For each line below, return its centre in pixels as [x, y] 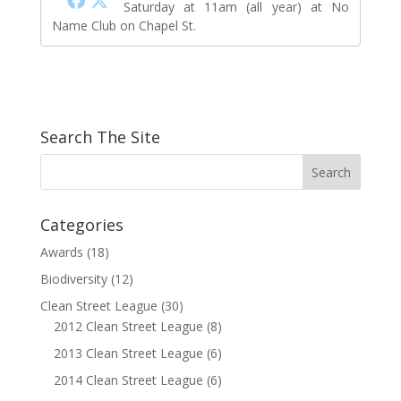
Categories [81, 224]
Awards [61, 252]
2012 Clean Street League [128, 326]
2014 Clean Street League [128, 380]
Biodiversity [73, 278]
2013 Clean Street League [128, 353]
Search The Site [100, 137]
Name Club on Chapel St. [124, 25]
